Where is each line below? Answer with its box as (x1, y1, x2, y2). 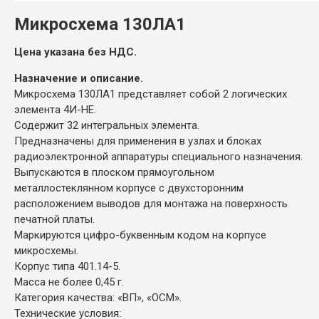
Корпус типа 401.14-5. (14, 259, 120, 273)
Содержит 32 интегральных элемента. (14, 118, 199, 132)
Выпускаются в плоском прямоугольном (14, 165, 214, 179)
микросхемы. (14, 244, 78, 257)
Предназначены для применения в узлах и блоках (14, 134, 261, 147)
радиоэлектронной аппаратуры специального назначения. (14, 150, 303, 163)
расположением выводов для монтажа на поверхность (14, 197, 288, 210)
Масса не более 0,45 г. (14, 275, 124, 288)
